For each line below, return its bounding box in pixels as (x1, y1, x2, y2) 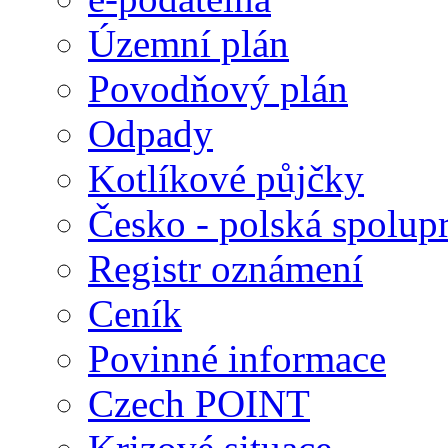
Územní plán (88, 22, 289, 66)
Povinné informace (88, 337, 386, 381)
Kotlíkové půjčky (88, 157, 364, 201)
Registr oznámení (88, 247, 363, 291)
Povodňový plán (88, 67, 348, 111)
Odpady (88, 112, 213, 156)
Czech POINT (88, 382, 310, 426)
